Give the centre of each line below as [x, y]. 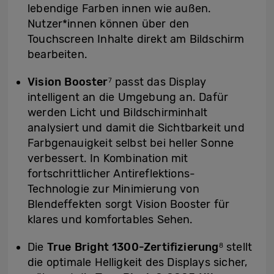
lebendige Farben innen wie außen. [120, 9]
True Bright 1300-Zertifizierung [133, 247]
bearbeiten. [57, 55]
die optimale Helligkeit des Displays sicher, [138, 263]
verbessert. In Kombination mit [108, 159]
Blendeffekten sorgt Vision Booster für [129, 205]
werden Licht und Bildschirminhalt [118, 113]
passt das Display [159, 82]
